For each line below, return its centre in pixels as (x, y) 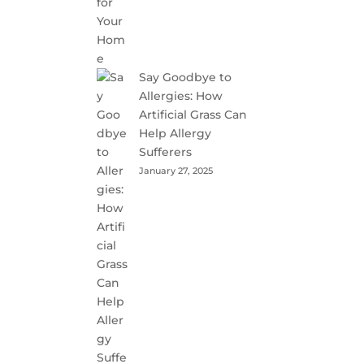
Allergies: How (181, 96)
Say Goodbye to (186, 77)
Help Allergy (175, 133)
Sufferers (166, 152)
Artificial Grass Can (193, 115)
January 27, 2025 (176, 171)
